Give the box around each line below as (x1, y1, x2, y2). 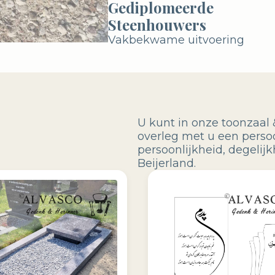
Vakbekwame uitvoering (108, 33, 245, 47)
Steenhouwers (108, 14, 207, 34)
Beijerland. (137, 157, 196, 171)
